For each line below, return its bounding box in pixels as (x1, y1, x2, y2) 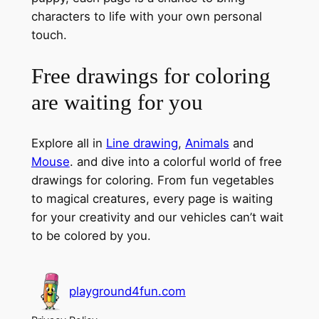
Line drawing (105, 135, 178, 150)
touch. (31, 28, 67, 43)
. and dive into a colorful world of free (69, 154, 282, 169)
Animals (184, 135, 229, 150)
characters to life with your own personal (31, 9, 262, 24)
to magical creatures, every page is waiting (31, 191, 273, 206)
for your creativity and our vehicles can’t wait (31, 209, 283, 224)
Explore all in (31, 135, 106, 150)
